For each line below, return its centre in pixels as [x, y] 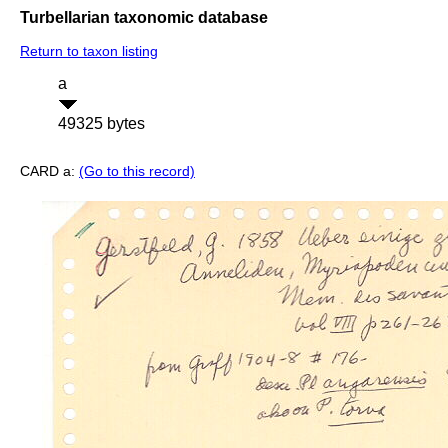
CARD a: [49, 171]
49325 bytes [101, 124]
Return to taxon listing [89, 51]
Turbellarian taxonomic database [144, 17]
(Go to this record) [137, 171]
